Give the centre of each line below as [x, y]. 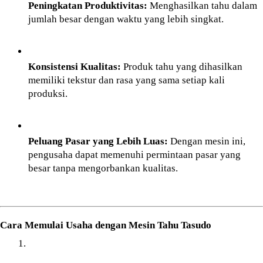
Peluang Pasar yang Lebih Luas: [98, 141]
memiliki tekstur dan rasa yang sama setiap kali [127, 80]
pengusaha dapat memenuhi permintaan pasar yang [134, 155]
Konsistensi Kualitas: [75, 67]
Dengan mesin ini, [207, 141]
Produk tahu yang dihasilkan [182, 67]
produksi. [48, 94]
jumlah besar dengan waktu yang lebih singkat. [126, 19]
